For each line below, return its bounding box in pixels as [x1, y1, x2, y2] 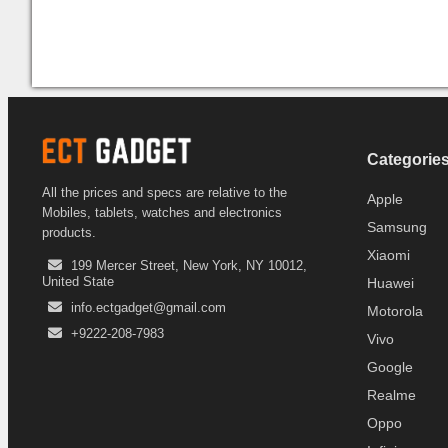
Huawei [367, 274, 414, 291]
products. [42, 224, 96, 240]
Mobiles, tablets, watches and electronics [42, 204, 282, 220]
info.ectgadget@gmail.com [71, 299, 226, 315]
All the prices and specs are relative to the [42, 184, 287, 200]
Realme [367, 386, 416, 403]
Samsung [367, 218, 427, 235]
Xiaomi [367, 246, 410, 263]
